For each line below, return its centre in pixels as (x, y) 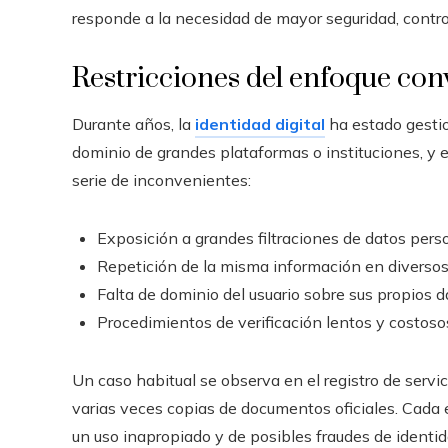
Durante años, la (133, 123)
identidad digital (260, 123)
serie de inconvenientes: (161, 179)
